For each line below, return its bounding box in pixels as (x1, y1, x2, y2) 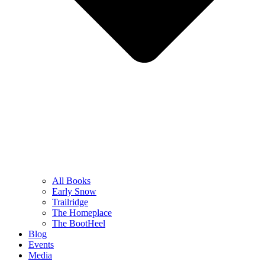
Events (28, 240, 54, 250)
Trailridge (52, 197, 88, 208)
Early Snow (52, 186, 96, 197)
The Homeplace (52, 208, 112, 218)
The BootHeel (52, 218, 105, 229)
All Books (52, 176, 91, 186)
